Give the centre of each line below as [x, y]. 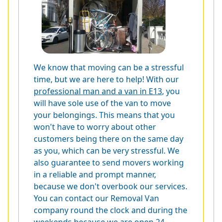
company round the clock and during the [111, 210]
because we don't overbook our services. [111, 187]
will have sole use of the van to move [102, 103]
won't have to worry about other [95, 127]
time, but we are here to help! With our [106, 80]
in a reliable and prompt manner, [95, 175]
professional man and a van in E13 [98, 91]
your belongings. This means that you [104, 115]
